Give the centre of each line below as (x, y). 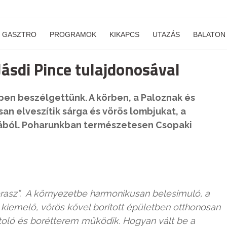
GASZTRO (19, 34)
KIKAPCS (124, 34)
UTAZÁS (166, 34)
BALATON (209, 34)
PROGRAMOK (73, 34)
